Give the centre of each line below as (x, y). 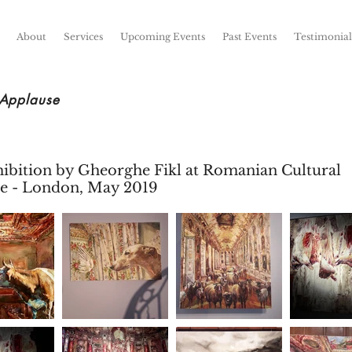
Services (83, 37)
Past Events (249, 37)
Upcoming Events (162, 37)
